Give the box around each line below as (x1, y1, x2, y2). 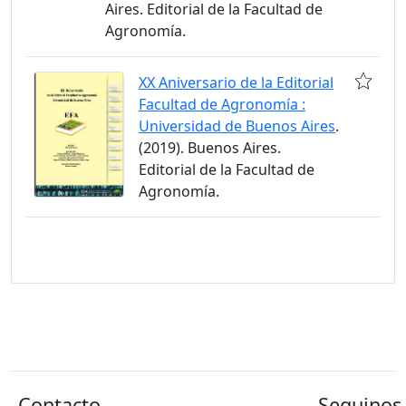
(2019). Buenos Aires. (139, 138, 281, 159)
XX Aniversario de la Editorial (139, 72, 333, 93)
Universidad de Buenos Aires (139, 116, 335, 137)
